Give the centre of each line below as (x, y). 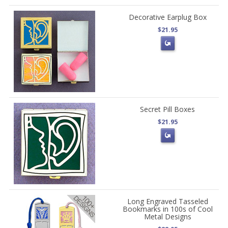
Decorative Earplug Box (167, 17)
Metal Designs (167, 216)
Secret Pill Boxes (168, 109)
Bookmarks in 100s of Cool (167, 209)
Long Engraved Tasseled (167, 201)
